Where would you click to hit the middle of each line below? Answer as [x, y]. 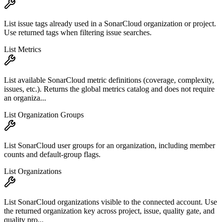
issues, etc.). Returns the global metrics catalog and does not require [109, 89]
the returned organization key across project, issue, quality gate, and [109, 211]
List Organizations [33, 171]
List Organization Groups [44, 115]
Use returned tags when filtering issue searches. [78, 33]
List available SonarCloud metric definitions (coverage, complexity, [109, 80]
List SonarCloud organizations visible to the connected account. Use [111, 202]
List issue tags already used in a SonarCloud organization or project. [110, 24]
